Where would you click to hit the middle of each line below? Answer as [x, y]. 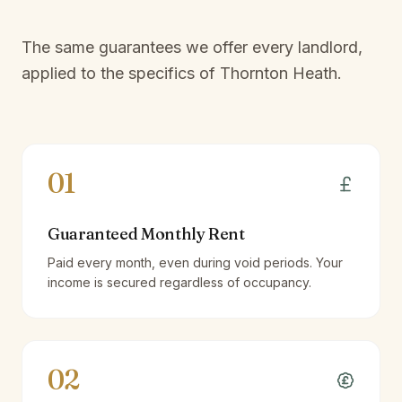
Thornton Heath [279, 73]
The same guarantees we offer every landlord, [192, 47]
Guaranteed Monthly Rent [146, 234]
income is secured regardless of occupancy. [179, 282]
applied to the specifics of [121, 73]
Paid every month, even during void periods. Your [195, 262]
